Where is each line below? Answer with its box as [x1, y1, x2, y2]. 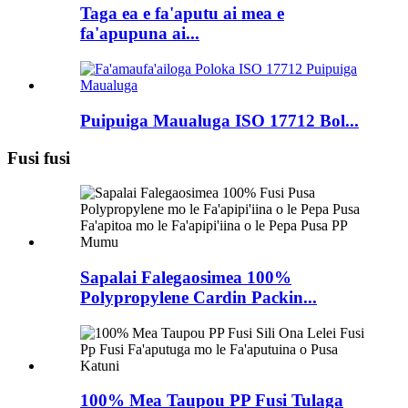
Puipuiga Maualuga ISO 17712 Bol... [80, 110, 359, 130]
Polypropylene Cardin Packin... [80, 287, 317, 307]
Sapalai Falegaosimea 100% [80, 267, 291, 287]
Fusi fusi [7, 148, 70, 168]
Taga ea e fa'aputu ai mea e [80, 4, 284, 24]
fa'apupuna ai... [80, 24, 199, 44]
